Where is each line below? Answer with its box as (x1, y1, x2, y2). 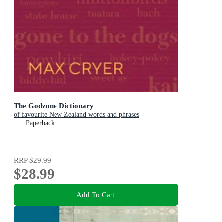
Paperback (26, 119, 55, 127)
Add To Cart (76, 190, 114, 199)
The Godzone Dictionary (14, 101, 94, 110)
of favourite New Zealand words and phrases (14, 111, 139, 118)
